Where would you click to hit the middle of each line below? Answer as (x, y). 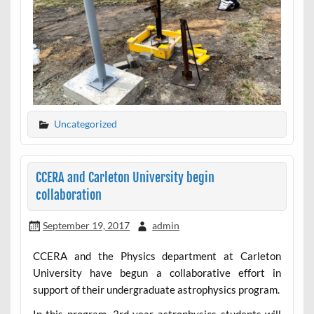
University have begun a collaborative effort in (157, 272)
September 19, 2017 (86, 225)
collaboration (68, 196)
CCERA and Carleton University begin (125, 178)
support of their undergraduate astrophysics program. (156, 289)
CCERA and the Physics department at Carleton (157, 255)
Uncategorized (85, 123)
